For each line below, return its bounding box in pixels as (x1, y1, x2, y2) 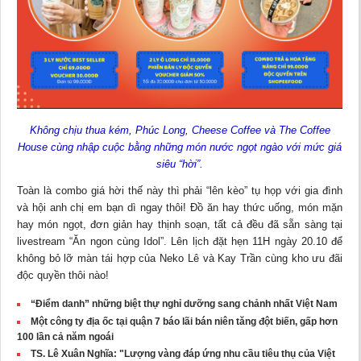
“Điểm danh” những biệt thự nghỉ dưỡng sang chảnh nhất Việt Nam (31, 297, 338, 309)
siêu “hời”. (156, 157, 203, 170)
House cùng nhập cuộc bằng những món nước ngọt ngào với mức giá (18, 140, 342, 153)
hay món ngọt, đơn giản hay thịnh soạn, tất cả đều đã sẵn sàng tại (17, 218, 342, 230)
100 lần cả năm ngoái (17, 330, 114, 342)
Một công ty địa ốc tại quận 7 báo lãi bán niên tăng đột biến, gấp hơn (31, 315, 338, 327)
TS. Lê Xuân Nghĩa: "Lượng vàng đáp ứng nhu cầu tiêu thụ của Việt (31, 347, 335, 359)
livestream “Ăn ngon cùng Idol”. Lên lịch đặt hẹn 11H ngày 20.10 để (17, 234, 342, 247)
